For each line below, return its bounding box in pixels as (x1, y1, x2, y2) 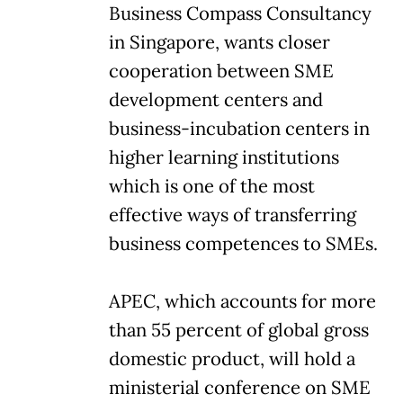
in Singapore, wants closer (109, 30, 330, 54)
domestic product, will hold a (109, 346, 355, 371)
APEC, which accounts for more (109, 289, 376, 313)
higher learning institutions (109, 145, 339, 169)
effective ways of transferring (109, 202, 356, 227)
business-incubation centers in (109, 116, 370, 140)
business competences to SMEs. (109, 231, 378, 255)
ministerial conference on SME (109, 375, 371, 399)
